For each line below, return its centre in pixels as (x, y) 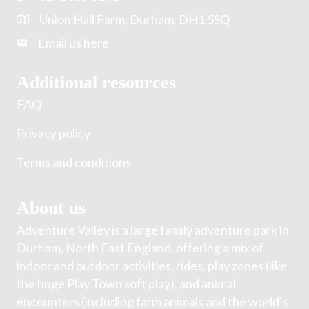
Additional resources (96, 82)
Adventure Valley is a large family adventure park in (153, 230)
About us (51, 208)
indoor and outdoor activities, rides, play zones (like (152, 266)
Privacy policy (53, 133)
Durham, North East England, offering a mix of (140, 248)
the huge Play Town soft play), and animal (126, 283)
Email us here (73, 43)
